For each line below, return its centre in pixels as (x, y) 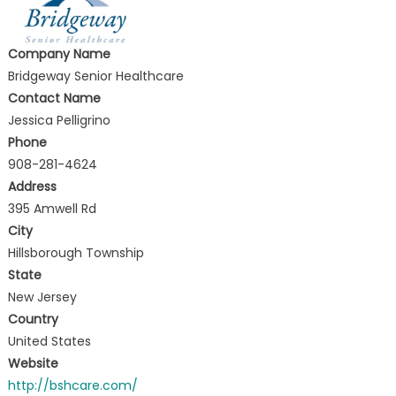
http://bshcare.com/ (72, 385)
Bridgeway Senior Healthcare (95, 76)
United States (49, 341)
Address (32, 186)
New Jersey (42, 297)
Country (33, 319)
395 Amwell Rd (52, 208)
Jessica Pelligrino (59, 120)
